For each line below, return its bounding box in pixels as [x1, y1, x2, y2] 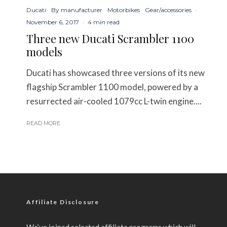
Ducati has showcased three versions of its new [26, 67, 205, 79]
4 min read [88, 18, 120, 26]
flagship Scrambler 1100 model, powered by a [26, 82, 198, 93]
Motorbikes [107, 6, 140, 14]
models [26, 44, 62, 60]
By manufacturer [51, 6, 102, 14]
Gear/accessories [145, 6, 192, 14]
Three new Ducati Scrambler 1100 [26, 31, 194, 47]
